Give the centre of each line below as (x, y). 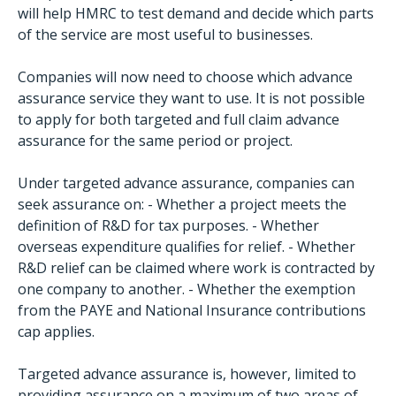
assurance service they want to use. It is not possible (191, 98)
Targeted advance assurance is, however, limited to (187, 374)
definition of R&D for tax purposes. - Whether (168, 225)
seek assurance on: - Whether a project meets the (182, 204)
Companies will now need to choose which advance (185, 77)
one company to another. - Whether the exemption (187, 289)
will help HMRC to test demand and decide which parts (196, 13)
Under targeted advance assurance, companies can (186, 183)
